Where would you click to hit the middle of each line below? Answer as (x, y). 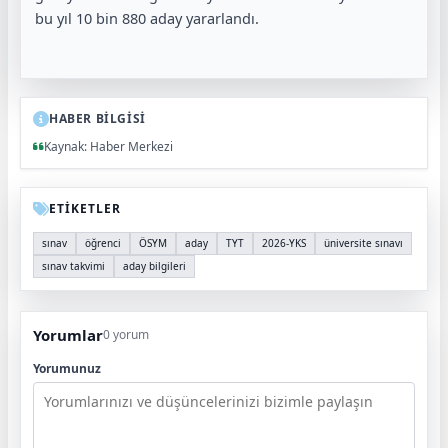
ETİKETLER (85, 208)
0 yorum (126, 334)
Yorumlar (68, 335)
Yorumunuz (67, 368)
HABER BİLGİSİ (97, 118)
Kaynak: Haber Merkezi (108, 146)
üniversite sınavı (363, 243)
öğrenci (103, 243)
